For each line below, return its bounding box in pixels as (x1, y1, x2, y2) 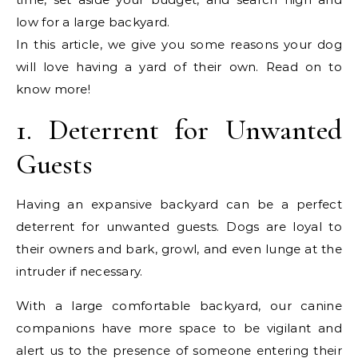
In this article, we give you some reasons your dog (16, 36, 342, 52)
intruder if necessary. (16, 263, 143, 279)
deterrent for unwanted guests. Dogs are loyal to (16, 218, 342, 234)
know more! (16, 81, 91, 97)
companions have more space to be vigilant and (16, 320, 342, 336)
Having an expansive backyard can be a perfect (16, 196, 342, 212)
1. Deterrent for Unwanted (16, 112, 342, 147)
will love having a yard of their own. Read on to (16, 58, 342, 74)
